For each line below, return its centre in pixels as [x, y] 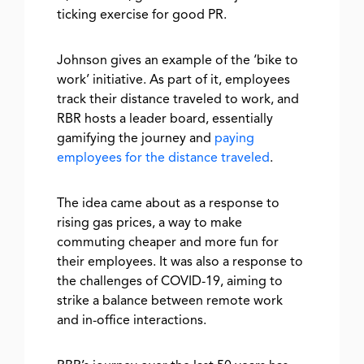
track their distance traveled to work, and [178, 100]
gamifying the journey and [136, 139]
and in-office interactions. [132, 321]
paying [234, 139]
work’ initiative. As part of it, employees [173, 80]
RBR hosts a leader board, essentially [165, 119]
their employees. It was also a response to [180, 262]
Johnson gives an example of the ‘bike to [178, 61]
